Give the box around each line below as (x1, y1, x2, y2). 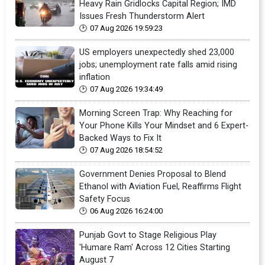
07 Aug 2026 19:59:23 (90, 23, 163, 33)
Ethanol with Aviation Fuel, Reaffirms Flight (79, 181, 241, 192)
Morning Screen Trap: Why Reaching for (79, 108, 232, 118)
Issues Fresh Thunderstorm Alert (79, 11, 205, 21)
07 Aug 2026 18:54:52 (90, 145, 163, 154)
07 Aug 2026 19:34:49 (90, 84, 163, 93)
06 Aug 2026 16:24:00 (90, 206, 163, 215)
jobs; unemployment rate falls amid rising (79, 59, 237, 70)
